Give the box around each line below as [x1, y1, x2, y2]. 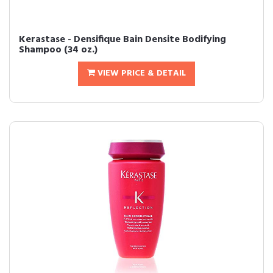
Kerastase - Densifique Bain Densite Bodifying [19, 32, 226, 48]
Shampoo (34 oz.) [19, 42, 97, 58]
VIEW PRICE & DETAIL [95, 66, 186, 80]
